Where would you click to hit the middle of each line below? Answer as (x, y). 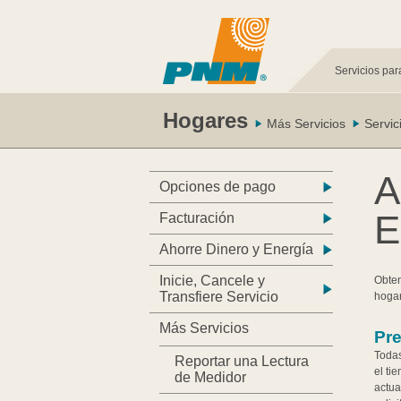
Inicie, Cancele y (212, 281)
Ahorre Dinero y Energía (236, 250)
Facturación (196, 218)
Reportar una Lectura (241, 362)
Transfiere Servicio (218, 297)
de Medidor (210, 378)
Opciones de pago (217, 187)
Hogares (205, 120)
